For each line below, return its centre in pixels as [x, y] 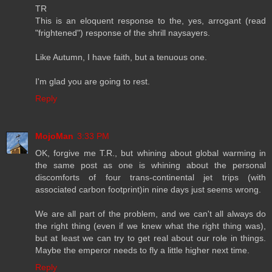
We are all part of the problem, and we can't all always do [151, 214]
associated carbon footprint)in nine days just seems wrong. [148, 189]
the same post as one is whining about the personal [151, 165]
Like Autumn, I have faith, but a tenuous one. [121, 57]
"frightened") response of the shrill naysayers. [123, 33]
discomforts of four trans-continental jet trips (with [151, 177]
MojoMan [54, 136]
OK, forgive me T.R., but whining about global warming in [151, 153]
